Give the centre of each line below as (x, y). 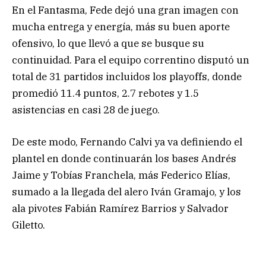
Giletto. (28, 225)
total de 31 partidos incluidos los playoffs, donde (127, 77)
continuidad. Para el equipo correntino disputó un (131, 60)
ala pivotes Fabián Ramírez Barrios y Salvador (120, 209)
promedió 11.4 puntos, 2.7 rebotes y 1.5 (105, 94)
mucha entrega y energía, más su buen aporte (121, 27)
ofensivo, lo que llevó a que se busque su (108, 44)
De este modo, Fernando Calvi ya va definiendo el (127, 142)
